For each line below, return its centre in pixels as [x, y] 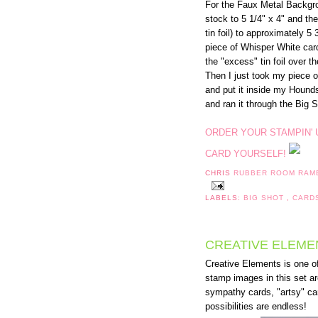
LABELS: [225, 197]
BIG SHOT [265, 197]
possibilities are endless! [256, 307]
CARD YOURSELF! [246, 154]
